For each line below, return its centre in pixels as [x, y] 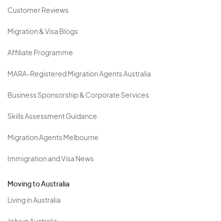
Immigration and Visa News [51, 159]
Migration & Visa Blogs [43, 32]
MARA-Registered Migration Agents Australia [79, 74]
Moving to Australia [38, 184]
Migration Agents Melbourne [53, 138]
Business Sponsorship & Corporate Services [78, 96]
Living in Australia [34, 201]
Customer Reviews [38, 11]
